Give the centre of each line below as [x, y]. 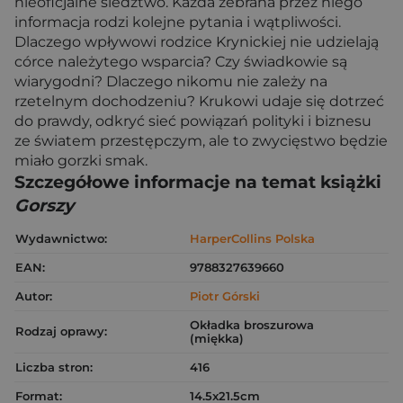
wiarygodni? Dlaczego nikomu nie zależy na [171, 81]
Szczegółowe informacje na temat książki [198, 182]
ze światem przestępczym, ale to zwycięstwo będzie [201, 141]
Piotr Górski [225, 296]
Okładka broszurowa [252, 325]
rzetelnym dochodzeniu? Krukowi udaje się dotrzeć [199, 101]
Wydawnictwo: [61, 238]
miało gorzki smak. [81, 161]
